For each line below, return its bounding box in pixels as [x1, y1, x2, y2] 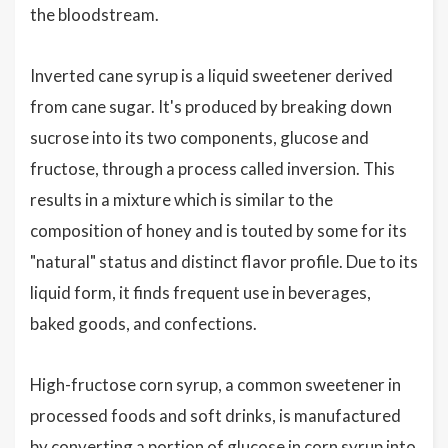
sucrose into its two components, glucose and [30, 127, 369, 148]
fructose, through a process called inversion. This [30, 158, 395, 179]
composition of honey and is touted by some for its [30, 220, 407, 241]
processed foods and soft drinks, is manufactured [30, 405, 401, 426]
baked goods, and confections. [30, 313, 257, 334]
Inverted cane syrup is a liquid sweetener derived [30, 65, 393, 86]
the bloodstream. [30, 4, 159, 25]
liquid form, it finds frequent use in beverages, [30, 282, 371, 303]
